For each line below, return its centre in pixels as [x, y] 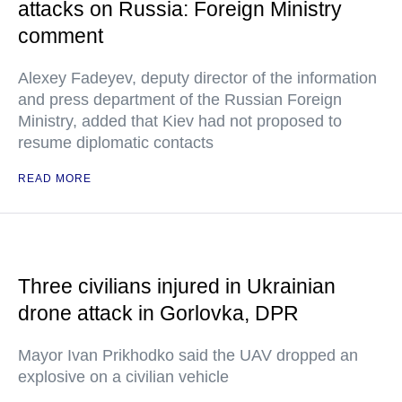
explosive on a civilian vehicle [123, 377]
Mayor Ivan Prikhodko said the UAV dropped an [188, 356]
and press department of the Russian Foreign [180, 100]
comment [61, 36]
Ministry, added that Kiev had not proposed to [180, 122]
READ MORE [55, 179]
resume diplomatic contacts [116, 143]
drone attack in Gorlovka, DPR [158, 314]
